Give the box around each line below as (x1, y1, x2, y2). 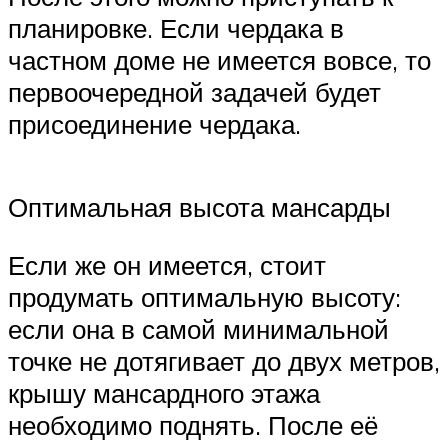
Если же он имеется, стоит (8, 248, 326, 281)
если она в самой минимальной (8, 312, 389, 345)
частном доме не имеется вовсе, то (8, 43, 431, 76)
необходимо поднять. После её (8, 408, 378, 441)
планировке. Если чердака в (8, 11, 344, 44)
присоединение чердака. (8, 107, 301, 140)
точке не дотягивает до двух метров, (8, 344, 440, 377)
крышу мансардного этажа (8, 376, 320, 409)
